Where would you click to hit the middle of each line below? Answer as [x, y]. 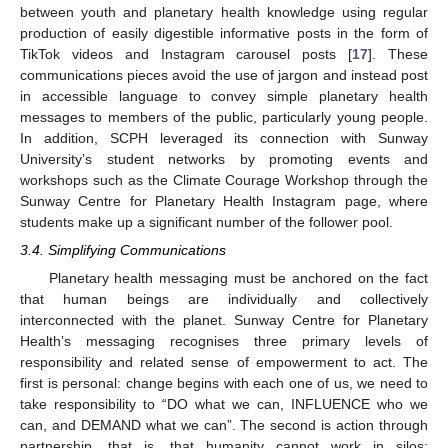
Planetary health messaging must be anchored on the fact [238, 278]
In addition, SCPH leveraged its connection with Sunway [224, 138]
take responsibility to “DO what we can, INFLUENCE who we [224, 404]
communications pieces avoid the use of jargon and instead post [224, 75]
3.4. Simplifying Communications [123, 250]
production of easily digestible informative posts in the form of [224, 33]
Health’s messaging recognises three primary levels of [224, 341]
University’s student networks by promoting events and [224, 159]
